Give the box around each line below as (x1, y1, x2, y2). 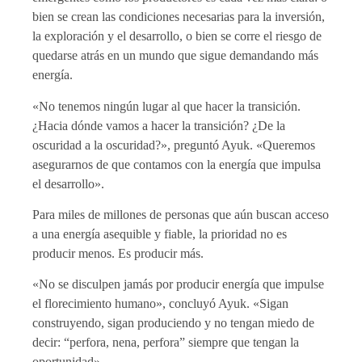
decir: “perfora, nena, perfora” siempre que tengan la (32, 335, 299, 350)
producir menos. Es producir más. (32, 246, 204, 261)
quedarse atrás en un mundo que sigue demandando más (32, 48, 318, 63)
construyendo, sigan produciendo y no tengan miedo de (32, 316, 314, 330)
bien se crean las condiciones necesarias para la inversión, (32, 10, 325, 24)
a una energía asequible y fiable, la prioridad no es (32, 227, 287, 242)
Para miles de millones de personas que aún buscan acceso (32, 208, 329, 222)
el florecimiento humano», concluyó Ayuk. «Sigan (32, 297, 288, 311)
